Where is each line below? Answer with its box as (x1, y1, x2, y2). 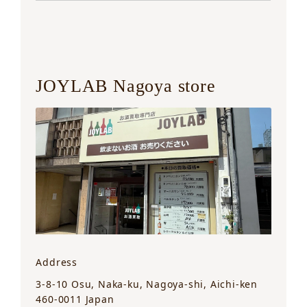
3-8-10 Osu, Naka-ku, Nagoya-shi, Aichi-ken (36, 278, 258, 291)
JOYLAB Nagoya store (36, 76, 216, 97)
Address (36, 256, 78, 269)
